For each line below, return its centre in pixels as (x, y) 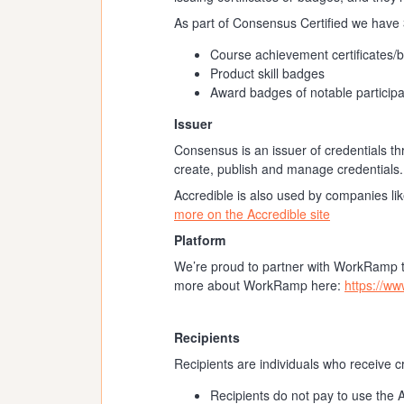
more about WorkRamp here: (259, 285)
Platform (200, 240)
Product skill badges (267, 73)
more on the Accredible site (252, 214)
